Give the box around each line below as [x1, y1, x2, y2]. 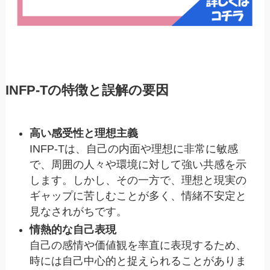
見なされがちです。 [30, 205, 128, 218]
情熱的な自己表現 [30, 224, 117, 236]
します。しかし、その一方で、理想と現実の [30, 174, 247, 186]
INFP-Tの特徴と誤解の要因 [5, 83, 169, 98]
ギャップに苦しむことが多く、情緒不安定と [30, 189, 247, 202]
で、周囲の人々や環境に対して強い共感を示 [30, 158, 247, 171]
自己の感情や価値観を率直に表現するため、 [30, 239, 247, 252]
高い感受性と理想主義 [30, 127, 139, 139]
